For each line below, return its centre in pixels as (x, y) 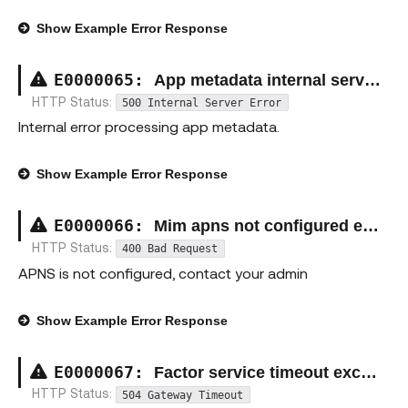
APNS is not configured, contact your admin (163, 272)
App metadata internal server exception (259, 81)
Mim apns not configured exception (258, 226)
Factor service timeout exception (257, 372)
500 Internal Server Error (202, 102)
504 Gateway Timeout (183, 395)
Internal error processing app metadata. (149, 127)
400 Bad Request (170, 249)
